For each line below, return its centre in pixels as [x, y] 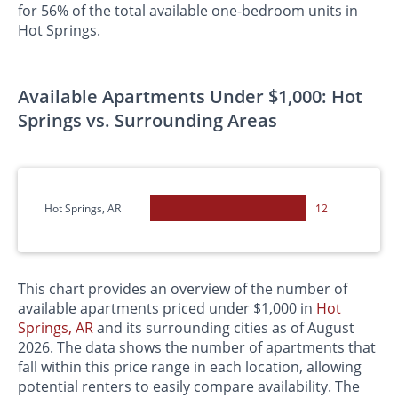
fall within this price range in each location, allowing [190, 367]
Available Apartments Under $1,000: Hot [190, 97]
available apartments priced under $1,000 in [167, 309]
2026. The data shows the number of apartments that [197, 348]
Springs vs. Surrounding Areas [147, 121]
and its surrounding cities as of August [224, 328]
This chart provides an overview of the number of [183, 289]
